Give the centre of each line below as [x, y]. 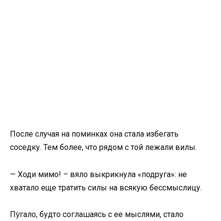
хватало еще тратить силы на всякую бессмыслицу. [106, 187]
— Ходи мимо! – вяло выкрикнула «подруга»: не [98, 174]
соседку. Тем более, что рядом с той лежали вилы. [103, 147]
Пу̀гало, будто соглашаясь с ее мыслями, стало [97, 214]
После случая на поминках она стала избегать [94, 134]
